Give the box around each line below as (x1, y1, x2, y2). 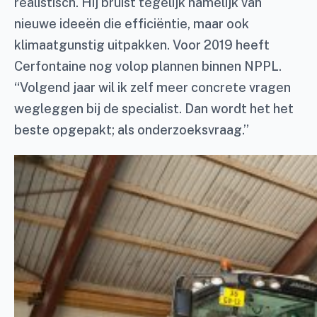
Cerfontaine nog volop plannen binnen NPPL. (14, 59, 282, 74)
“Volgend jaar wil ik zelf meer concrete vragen (14, 80, 291, 96)
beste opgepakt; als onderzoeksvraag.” (14, 122, 249, 138)
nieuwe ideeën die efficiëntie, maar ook (14, 16, 249, 32)
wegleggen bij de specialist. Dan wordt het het (14, 101, 294, 117)
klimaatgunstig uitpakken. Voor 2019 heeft (14, 38, 270, 53)
